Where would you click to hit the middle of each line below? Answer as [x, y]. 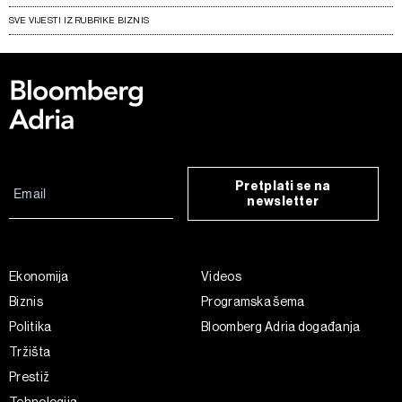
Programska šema [253, 301]
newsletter [283, 201]
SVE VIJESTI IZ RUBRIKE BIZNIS [79, 20]
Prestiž [30, 377]
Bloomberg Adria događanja [281, 327]
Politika [31, 327]
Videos [221, 276]
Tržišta [30, 352]
